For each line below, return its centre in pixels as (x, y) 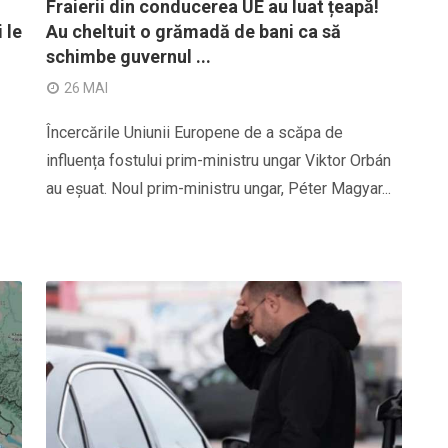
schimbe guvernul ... (128, 56)
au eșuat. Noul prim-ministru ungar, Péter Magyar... (218, 188)
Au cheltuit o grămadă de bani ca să (193, 31)
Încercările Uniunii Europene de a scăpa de (194, 132)
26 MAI (86, 88)
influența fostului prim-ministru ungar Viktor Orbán (218, 160)
